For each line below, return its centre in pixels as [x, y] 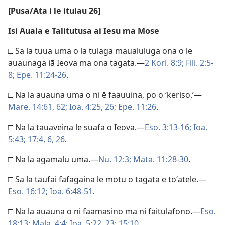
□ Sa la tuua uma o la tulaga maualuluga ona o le [100, 51]
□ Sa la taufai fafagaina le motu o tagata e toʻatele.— [107, 179]
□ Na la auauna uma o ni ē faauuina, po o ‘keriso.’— [105, 95]
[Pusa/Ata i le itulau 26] [54, 11]
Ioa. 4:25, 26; [92, 107]
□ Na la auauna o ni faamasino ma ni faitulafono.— [104, 211]
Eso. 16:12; [28, 191]
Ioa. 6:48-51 [70, 191]
